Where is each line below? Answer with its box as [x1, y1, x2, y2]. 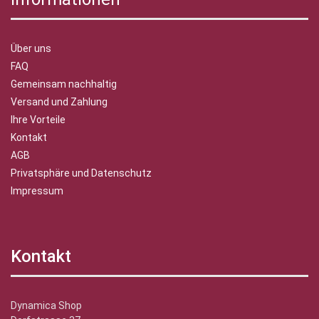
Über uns [11, 43, 51, 55]
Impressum [11, 185, 63, 197]
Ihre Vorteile [11, 114, 66, 126]
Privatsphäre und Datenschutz [11, 167, 152, 179]
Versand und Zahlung [11, 96, 108, 108]
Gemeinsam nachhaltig [11, 78, 117, 90]
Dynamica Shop [11, 300, 82, 312]
